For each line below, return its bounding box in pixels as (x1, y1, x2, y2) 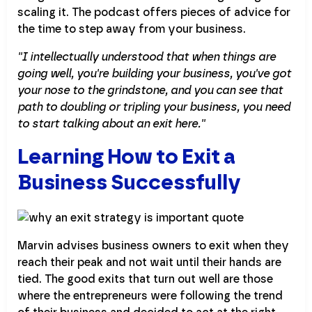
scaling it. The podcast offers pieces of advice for (17, 6, 290, 19)
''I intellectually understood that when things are (17, 50, 276, 64)
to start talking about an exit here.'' (17, 117, 205, 131)
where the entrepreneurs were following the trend (17, 289, 283, 303)
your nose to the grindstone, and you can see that (17, 84, 283, 97)
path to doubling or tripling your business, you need (17, 100, 290, 114)
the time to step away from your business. (17, 22, 246, 36)
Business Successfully (17, 169, 241, 196)
